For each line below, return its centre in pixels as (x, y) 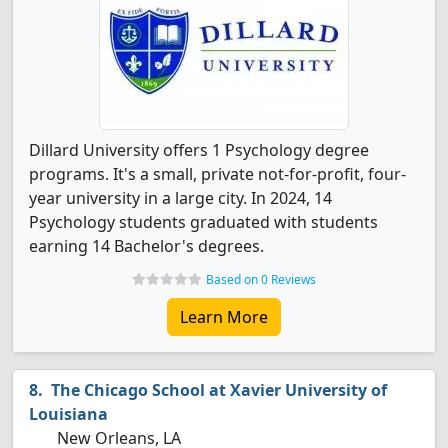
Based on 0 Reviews (261, 279)
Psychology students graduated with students (203, 222)
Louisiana (68, 414)
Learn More (224, 317)
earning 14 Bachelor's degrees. (146, 246)
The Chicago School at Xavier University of (219, 390)
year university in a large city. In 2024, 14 (180, 198)
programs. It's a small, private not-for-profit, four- (217, 174)
